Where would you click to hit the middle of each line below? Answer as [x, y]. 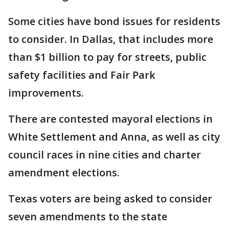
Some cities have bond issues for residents [114, 21]
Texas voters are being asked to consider [110, 199]
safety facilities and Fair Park [82, 75]
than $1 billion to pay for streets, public [107, 57]
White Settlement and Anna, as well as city [114, 137]
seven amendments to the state [88, 216]
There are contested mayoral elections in [110, 119]
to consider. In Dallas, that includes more [111, 39]
